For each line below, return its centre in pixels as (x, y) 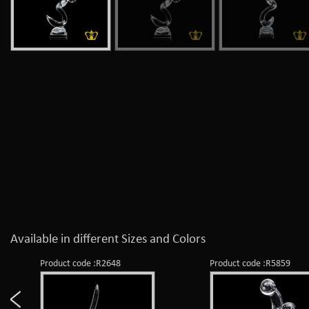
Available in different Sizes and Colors (108, 240)
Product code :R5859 (250, 263)
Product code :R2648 (81, 263)
